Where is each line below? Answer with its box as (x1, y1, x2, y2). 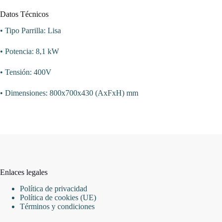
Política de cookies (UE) (20, 193, 96, 202)
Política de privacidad (20, 184, 87, 193)
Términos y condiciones (20, 202, 95, 211)
